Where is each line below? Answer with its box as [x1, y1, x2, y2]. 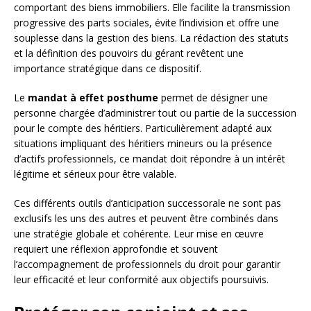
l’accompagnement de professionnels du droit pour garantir [14, 258, 280, 271]
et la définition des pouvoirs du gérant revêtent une [14, 47, 244, 60]
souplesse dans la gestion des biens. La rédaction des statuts [14, 31, 289, 45]
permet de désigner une [158, 91, 268, 105]
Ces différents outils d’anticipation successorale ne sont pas [14, 196, 281, 210]
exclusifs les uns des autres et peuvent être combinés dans [14, 212, 278, 226]
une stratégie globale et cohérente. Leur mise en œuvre [14, 227, 264, 241]
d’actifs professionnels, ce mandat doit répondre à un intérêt [14, 152, 285, 166]
